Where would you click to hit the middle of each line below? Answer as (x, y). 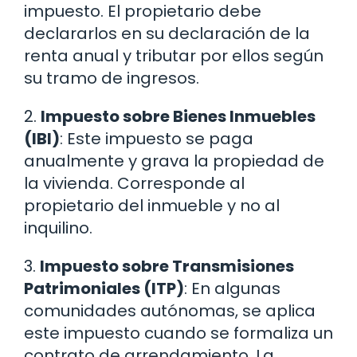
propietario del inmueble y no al (152, 206)
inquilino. (58, 228)
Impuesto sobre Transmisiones (167, 267)
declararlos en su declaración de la (167, 34)
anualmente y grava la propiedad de (174, 161)
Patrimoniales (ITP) (104, 289)
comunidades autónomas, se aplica (170, 311)
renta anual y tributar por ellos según (174, 56)
